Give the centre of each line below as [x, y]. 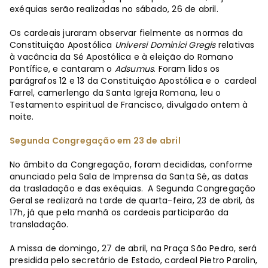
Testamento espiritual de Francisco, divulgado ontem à [129, 105]
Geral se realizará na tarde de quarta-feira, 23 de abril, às [133, 201]
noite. [22, 117]
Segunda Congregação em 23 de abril [95, 141]
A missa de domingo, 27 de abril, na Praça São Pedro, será [133, 249]
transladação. [39, 225]
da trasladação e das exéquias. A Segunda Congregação [133, 189]
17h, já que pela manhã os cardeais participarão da [119, 213]
